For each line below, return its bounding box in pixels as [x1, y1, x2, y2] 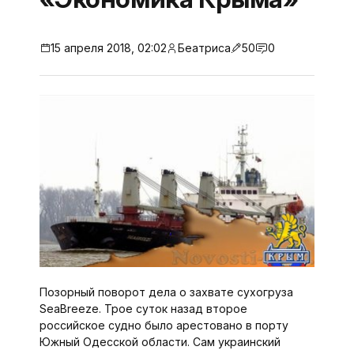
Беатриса [177, 41, 231, 55]
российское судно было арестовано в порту [39, 318, 288, 333]
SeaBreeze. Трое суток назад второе [39, 302, 247, 316]
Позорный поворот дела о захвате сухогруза [39, 285, 293, 299]
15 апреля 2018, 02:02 [50, 41, 167, 55]
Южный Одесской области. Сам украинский [39, 335, 281, 349]
